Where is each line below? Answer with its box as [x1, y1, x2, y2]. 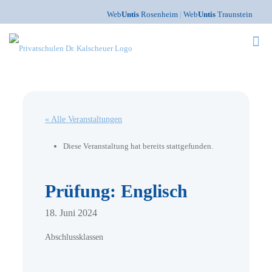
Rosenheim [139, 10, 180, 19]
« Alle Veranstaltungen [45, 115, 123, 124]
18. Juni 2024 [45, 208, 98, 219]
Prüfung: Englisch [45, 181, 188, 202]
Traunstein [216, 10, 253, 19]
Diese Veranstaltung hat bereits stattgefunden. [63, 141, 214, 151]
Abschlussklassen [45, 233, 104, 242]
